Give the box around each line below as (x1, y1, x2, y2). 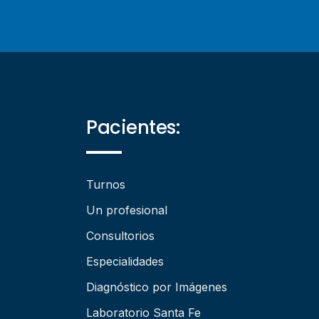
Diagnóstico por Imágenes (86, 280, 227, 294)
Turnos (86, 177, 125, 192)
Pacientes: (86, 115, 179, 140)
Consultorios (86, 229, 155, 243)
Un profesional (86, 203, 167, 217)
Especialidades (86, 254, 164, 268)
